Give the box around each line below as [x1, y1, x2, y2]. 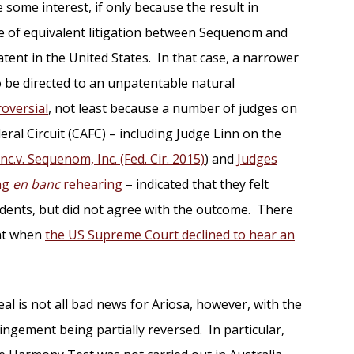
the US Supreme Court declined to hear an [45, 225, 295, 243]
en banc [13, 175, 60, 193]
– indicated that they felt [122, 175, 269, 193]
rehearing [60, 175, 122, 193]
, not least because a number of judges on [48, 99, 297, 117]
